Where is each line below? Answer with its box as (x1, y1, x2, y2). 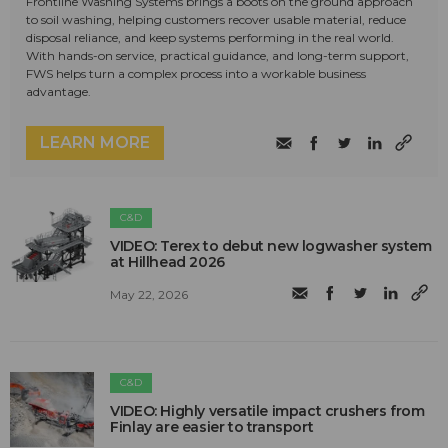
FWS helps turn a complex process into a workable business (26, 66, 366, 82)
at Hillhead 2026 (110, 253, 225, 272)
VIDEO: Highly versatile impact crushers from (110, 402, 425, 421)
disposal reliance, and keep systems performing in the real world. (26, 30, 394, 46)
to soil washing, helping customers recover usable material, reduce (26, 12, 406, 28)
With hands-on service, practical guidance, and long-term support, (26, 48, 409, 64)
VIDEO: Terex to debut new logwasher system (110, 237, 432, 256)
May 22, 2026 (110, 286, 189, 302)
